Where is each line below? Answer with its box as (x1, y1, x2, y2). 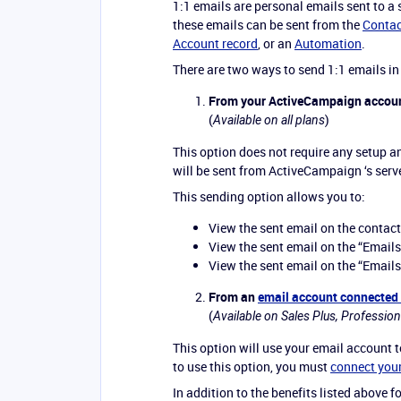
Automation (294, 35, 362, 52)
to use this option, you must (173, 358, 330, 375)
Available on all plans (213, 113, 325, 127)
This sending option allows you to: (173, 188, 365, 205)
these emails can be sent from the (173, 16, 363, 33)
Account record (173, 35, 258, 52)
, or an (258, 35, 294, 52)
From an (209, 288, 258, 305)
